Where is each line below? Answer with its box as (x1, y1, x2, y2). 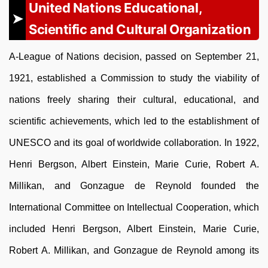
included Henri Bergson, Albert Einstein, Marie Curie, (9, 224, 259, 234)
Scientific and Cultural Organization (29, 22, 251, 38)
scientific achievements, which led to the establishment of (9, 116, 259, 127)
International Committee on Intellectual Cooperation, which (9, 202, 259, 213)
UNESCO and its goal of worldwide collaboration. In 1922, (9, 138, 259, 148)
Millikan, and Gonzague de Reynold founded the (9, 181, 259, 191)
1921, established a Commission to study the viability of (9, 73, 259, 84)
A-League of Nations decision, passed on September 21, (9, 51, 259, 62)
